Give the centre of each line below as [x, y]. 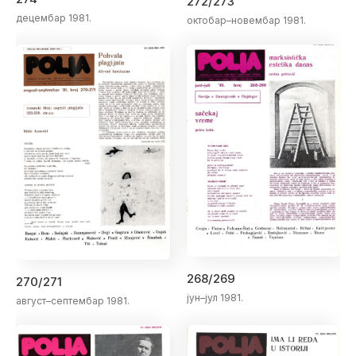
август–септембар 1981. [73, 300]
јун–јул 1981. [215, 298]
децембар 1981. [54, 17]
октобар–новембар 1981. [246, 21]
